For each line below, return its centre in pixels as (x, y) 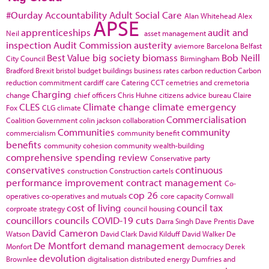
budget (89, 70)
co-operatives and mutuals (84, 196)
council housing (149, 208)
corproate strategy (35, 208)
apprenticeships (56, 32)
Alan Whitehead (210, 16)
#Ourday (24, 15)
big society (116, 57)
